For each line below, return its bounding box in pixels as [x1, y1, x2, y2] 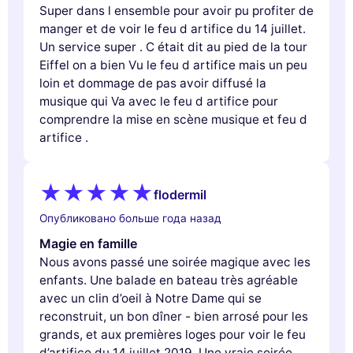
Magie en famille [39, 236, 137, 252]
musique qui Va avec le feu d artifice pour [39, 94, 278, 110]
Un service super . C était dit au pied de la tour [39, 39, 307, 55]
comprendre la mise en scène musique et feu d [39, 112, 307, 128]
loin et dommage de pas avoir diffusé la [39, 76, 266, 91]
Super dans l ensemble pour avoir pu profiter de [39, 3, 314, 19]
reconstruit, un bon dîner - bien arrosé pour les [39, 309, 308, 325]
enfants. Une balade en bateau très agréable [39, 273, 298, 288]
